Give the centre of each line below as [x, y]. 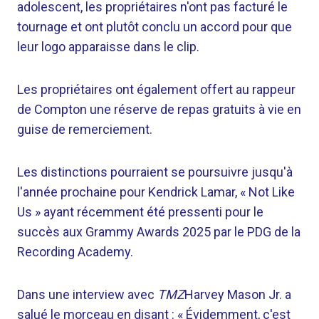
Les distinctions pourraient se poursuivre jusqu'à [155, 172]
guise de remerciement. [85, 129]
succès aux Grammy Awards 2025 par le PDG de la [159, 232]
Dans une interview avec [87, 294]
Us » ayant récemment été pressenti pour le [140, 212]
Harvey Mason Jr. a [238, 294]
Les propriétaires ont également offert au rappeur [156, 89]
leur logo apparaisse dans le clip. [108, 47]
